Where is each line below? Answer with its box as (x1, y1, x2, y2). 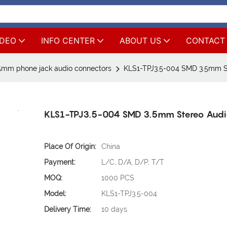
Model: (44, 190, 67, 198)
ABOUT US (120, 35, 161, 46)
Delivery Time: (44, 205, 92, 214)
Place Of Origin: (44, 142, 97, 151)
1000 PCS (101, 174, 135, 182)
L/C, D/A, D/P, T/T (101, 158, 165, 167)
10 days (101, 205, 128, 214)
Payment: (44, 158, 76, 167)
